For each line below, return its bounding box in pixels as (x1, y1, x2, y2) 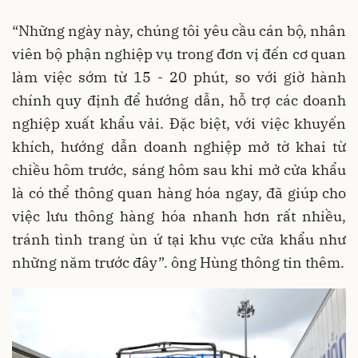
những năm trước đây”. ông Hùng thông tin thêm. (12, 253, 344, 272)
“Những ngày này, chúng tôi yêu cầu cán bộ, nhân (12, 22, 346, 41)
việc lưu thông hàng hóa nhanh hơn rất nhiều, (12, 207, 346, 226)
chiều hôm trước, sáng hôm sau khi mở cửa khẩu (12, 161, 346, 180)
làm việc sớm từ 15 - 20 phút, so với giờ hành (12, 68, 346, 87)
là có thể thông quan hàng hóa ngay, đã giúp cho (12, 184, 346, 203)
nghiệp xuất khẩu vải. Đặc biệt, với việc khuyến (12, 114, 346, 133)
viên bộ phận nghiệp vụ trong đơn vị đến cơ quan (12, 45, 346, 64)
